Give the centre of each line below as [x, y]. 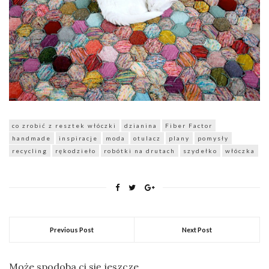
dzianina [141, 126]
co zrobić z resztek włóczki [64, 126]
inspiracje [78, 138]
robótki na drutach [140, 151]
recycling [30, 151]
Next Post [197, 230]
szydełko [200, 151]
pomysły [213, 138]
